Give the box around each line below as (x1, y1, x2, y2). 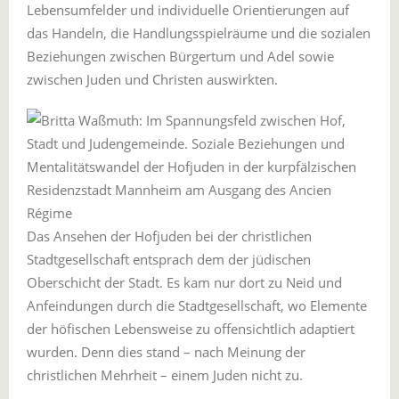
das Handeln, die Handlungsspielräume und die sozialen (27, 24, 370, 42)
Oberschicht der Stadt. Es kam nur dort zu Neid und (27, 273, 342, 291)
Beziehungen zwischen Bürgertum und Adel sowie (27, 47, 334, 65)
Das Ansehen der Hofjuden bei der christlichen (27, 227, 312, 245)
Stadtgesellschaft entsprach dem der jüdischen (27, 250, 311, 268)
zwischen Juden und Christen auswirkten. (27, 70, 278, 88)
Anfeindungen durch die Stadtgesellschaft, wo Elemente (27, 297, 367, 314)
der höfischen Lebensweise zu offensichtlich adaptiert (27, 320, 354, 338)
